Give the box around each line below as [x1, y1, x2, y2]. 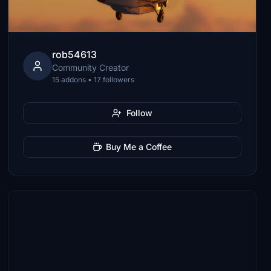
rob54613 [52, 48, 97, 60]
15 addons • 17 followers [52, 75, 135, 84]
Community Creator [52, 62, 129, 73]
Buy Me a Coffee [106, 142, 172, 152]
